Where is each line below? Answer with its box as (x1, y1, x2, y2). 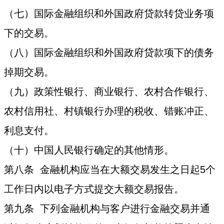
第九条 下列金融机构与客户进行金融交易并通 (4, 203, 210, 214)
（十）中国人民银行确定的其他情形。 (4, 144, 174, 156)
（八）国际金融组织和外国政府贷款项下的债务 (4, 47, 214, 58)
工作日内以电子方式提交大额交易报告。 (4, 183, 184, 195)
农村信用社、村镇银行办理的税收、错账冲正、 (4, 105, 214, 117)
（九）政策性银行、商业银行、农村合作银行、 (4, 86, 214, 97)
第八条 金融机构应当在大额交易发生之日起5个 (4, 164, 216, 175)
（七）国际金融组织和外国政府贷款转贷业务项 (4, 8, 214, 19)
